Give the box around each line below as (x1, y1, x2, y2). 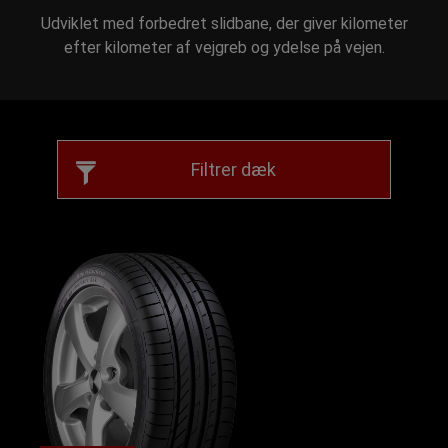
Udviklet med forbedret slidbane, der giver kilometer (40, 14, 408, 33)
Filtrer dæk (191, 159, 277, 180)
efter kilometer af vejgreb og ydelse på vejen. (63, 38, 385, 57)
